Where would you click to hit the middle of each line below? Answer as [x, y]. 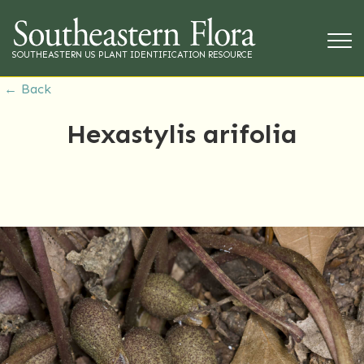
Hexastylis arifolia [182, 134]
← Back [28, 89]
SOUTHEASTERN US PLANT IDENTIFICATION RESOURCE [132, 55]
